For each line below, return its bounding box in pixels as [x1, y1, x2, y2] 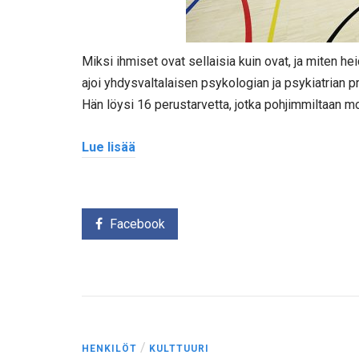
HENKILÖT [82, 343, 137, 355]
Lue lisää [82, 139, 135, 155]
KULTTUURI [149, 343, 209, 355]
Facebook [109, 216, 165, 232]
